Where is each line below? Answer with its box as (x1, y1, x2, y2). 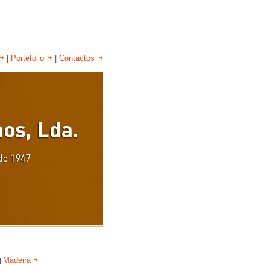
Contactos (59, 54, 97, 63)
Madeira (3, 256, 33, 265)
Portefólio (11, 54, 46, 63)
